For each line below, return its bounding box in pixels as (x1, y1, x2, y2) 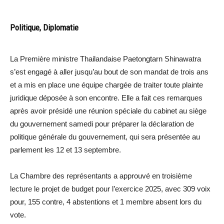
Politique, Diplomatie (10, 22, 78, 32)
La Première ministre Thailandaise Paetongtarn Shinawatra (10, 54, 201, 63)
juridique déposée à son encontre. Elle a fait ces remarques (10, 93, 202, 102)
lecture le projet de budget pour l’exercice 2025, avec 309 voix (10, 184, 210, 193)
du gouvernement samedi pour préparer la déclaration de (10, 119, 194, 128)
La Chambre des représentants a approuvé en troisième (10, 171, 192, 180)
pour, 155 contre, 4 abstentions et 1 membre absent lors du (10, 197, 201, 206)
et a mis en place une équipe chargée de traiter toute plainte (10, 80, 203, 89)
